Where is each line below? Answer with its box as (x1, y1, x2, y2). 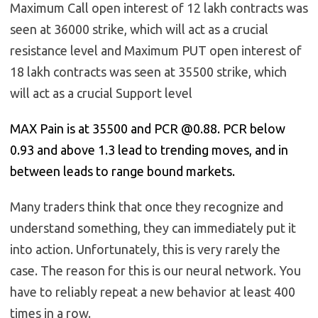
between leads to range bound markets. (10, 163, 235, 178)
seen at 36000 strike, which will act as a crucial (10, 21, 268, 36)
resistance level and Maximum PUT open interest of (10, 43, 302, 57)
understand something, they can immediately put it (10, 220, 296, 235)
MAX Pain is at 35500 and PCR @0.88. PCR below (10, 121, 285, 136)
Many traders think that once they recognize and (10, 199, 283, 214)
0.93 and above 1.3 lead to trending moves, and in (10, 142, 288, 157)
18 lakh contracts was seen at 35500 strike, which (10, 64, 287, 79)
